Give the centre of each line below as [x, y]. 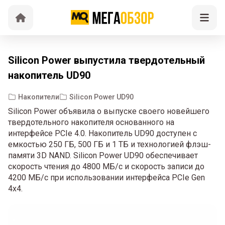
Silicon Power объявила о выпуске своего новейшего [109, 111]
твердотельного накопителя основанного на [91, 122]
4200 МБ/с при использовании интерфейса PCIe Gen [106, 178]
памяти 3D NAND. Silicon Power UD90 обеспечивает [103, 155]
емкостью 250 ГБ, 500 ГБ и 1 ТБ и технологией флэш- [109, 144]
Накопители [39, 97]
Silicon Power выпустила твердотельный [106, 60]
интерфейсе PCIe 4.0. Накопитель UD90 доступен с [102, 133]
